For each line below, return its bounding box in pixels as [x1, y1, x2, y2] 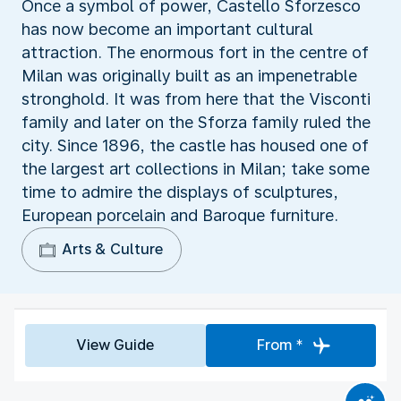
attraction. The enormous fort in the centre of [21, 42, 369, 62]
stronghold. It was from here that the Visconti [21, 89, 371, 108]
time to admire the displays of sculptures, [21, 182, 338, 201]
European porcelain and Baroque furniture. [21, 205, 338, 225]
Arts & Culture [62, 240, 163, 258]
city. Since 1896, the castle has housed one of [21, 135, 369, 155]
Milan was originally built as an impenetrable [21, 65, 357, 85]
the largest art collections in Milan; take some [21, 158, 370, 178]
